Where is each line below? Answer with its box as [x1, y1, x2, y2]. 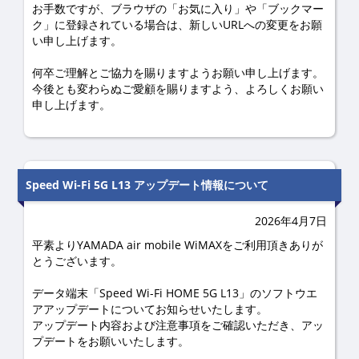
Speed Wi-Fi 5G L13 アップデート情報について [26, 177, 268, 192]
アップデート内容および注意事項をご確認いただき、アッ [32, 317, 324, 333]
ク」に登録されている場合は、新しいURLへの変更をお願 [32, 17, 322, 32]
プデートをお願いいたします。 [32, 333, 189, 349]
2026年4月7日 [255, 213, 327, 228]
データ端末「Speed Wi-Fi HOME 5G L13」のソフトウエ [32, 285, 317, 301]
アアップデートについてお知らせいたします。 [32, 301, 268, 317]
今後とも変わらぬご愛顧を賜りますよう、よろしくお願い [32, 81, 324, 96]
